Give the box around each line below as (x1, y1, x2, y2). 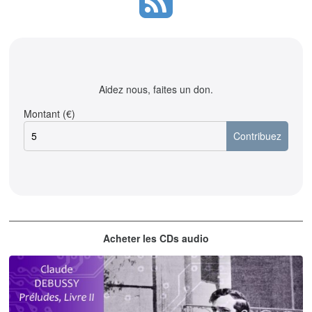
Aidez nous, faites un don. (99, 81, 213, 96)
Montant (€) (24, 106, 76, 120)
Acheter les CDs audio (103, 231, 209, 245)
